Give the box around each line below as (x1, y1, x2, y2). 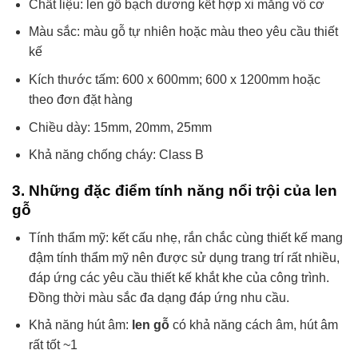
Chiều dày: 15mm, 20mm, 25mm (28, 120, 212, 134)
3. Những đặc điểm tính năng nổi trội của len (12, 182, 337, 200)
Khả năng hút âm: (28, 318, 132, 332)
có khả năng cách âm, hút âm (172, 318, 338, 332)
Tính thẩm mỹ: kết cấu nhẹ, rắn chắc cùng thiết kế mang (28, 230, 343, 245)
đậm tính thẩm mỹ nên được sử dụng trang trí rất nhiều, (28, 250, 340, 265)
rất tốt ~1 (28, 338, 78, 352)
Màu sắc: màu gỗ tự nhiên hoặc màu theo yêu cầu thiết (28, 25, 338, 39)
